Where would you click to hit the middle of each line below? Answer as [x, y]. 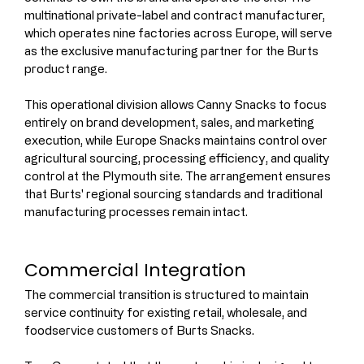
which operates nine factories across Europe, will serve [180, 32]
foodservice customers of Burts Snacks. [139, 330]
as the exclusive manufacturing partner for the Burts [173, 50]
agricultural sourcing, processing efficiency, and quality [178, 158]
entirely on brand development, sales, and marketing [171, 122]
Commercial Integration [135, 270]
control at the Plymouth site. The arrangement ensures [179, 175]
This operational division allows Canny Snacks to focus [177, 104]
